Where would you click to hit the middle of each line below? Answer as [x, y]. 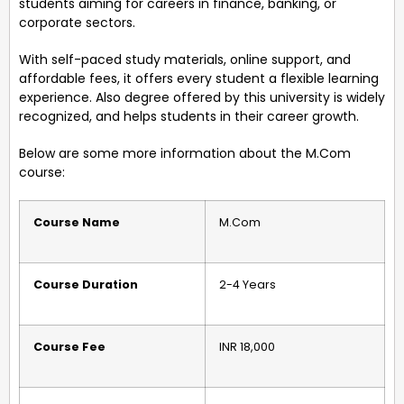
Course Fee [69, 346]
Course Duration [86, 284]
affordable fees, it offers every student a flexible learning [199, 78]
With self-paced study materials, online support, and [185, 59]
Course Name [77, 222]
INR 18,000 [247, 346]
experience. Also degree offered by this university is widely [202, 97]
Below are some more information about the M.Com [185, 153]
